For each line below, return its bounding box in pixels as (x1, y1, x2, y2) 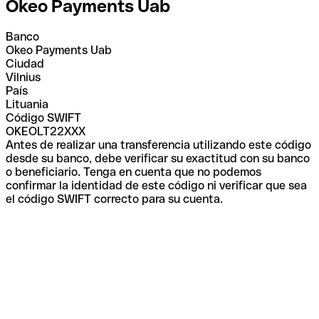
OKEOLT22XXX (6, 124, 85, 138)
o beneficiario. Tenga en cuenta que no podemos (6, 164, 261, 179)
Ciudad (6, 56, 44, 70)
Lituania (6, 97, 48, 111)
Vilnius (6, 70, 41, 84)
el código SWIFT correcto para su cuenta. (6, 192, 223, 206)
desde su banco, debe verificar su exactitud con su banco (6, 151, 310, 165)
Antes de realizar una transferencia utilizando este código (6, 137, 311, 152)
